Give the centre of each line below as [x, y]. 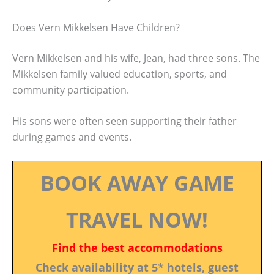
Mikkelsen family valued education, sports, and [120, 74]
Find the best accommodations [137, 247]
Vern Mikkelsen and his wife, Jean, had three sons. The [136, 58]
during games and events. [72, 137]
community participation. [71, 90]
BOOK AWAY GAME [137, 183]
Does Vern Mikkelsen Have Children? [96, 27]
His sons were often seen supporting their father [124, 121]
